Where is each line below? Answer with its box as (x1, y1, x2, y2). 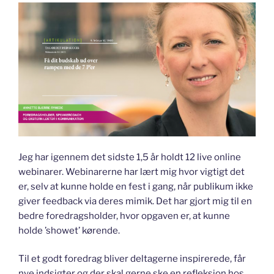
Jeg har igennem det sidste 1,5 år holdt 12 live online (18, 151, 241, 163)
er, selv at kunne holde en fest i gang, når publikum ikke (18, 180, 253, 192)
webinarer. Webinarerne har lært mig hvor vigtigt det (18, 166, 245, 177)
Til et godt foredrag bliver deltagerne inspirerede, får (18, 253, 246, 265)
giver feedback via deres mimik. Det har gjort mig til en (18, 195, 252, 207)
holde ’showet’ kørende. (18, 224, 120, 236)
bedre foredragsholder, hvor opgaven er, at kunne (18, 210, 230, 221)
